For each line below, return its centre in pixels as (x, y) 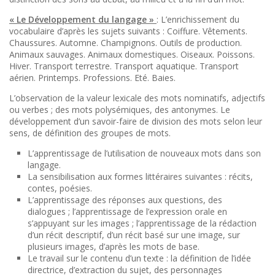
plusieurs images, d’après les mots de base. (114, 246)
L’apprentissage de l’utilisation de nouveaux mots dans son (144, 153)
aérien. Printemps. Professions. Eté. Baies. (92, 78)
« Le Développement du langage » (83, 19)
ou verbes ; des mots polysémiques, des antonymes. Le (120, 110)
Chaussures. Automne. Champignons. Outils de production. (126, 43)
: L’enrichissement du (198, 19)
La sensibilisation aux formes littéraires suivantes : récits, (140, 176)
